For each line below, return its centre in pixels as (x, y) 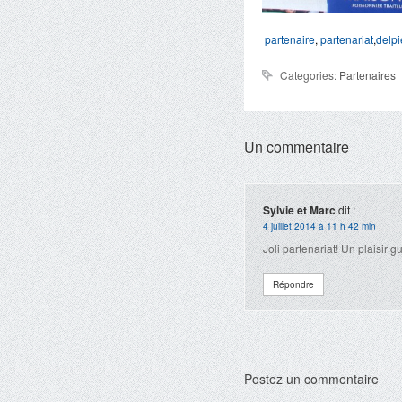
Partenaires (367, 75)
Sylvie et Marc (299, 210)
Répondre (293, 284)
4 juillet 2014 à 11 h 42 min (319, 226)
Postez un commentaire (311, 379)
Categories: (310, 75)
